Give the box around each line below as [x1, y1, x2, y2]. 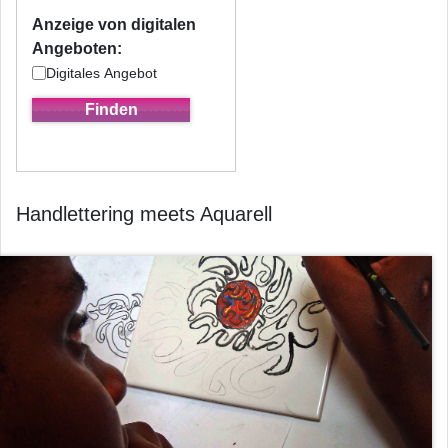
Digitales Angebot [46, 64, 157, 81]
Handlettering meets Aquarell [16, 202, 272, 225]
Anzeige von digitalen [32, 16, 196, 33]
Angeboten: [32, 40, 122, 57]
